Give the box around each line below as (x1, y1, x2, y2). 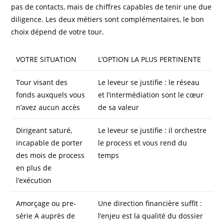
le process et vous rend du (98, 137, 187, 147)
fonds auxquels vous (16, 89, 85, 99)
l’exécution (16, 175, 52, 185)
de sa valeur (98, 102, 139, 112)
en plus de (16, 162, 52, 172)
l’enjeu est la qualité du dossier (98, 210, 203, 220)
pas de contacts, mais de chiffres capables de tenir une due (11, 1, 212, 11)
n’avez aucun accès (16, 102, 80, 112)
